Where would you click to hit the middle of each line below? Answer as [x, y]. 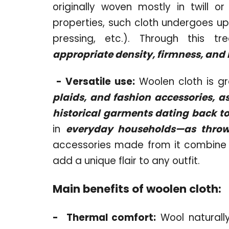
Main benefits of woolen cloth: [137, 189]
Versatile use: [100, 81]
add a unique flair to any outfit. [126, 161]
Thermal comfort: [111, 217]
